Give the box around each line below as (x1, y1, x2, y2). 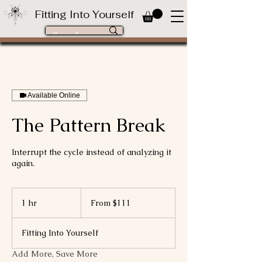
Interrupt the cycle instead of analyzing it (12, 147, 171, 158)
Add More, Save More (12, 249, 98, 260)
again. (12, 158, 35, 169)
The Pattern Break (12, 113, 166, 137)
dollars (81, 208, 99, 215)
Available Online (27, 91, 80, 100)
